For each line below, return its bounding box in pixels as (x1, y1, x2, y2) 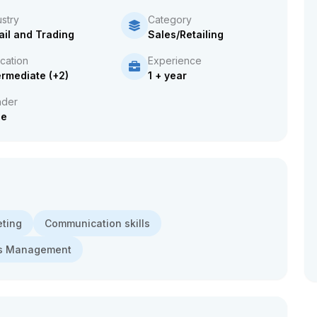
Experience (148, 54, 202, 67)
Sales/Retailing (148, 28, 224, 40)
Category (148, 13, 192, 25)
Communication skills (45, 217, 150, 229)
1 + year (148, 69, 188, 81)
